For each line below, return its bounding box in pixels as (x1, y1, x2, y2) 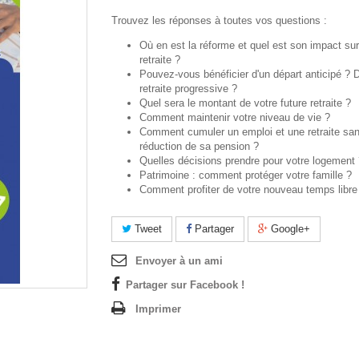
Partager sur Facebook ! (126, 279, 244, 291)
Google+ (268, 223, 310, 235)
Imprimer (135, 303, 181, 315)
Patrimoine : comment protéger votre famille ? (139, 169, 352, 181)
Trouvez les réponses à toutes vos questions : (111, 14, 327, 26)
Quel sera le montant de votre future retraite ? (139, 97, 351, 109)
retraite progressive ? (139, 83, 237, 95)
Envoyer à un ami (135, 255, 223, 267)
